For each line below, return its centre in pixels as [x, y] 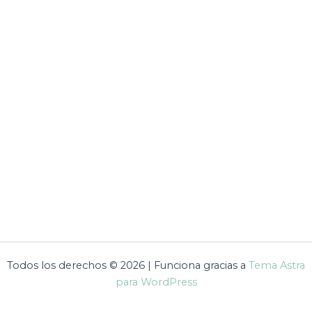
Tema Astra [277, 265]
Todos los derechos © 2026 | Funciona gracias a [128, 265]
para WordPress [156, 282]
